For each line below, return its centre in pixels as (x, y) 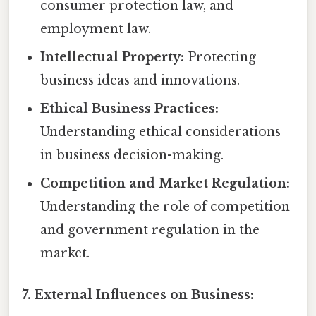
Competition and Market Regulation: (165, 184)
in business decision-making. (132, 156)
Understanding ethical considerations (161, 132)
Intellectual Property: (113, 57)
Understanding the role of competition (165, 207)
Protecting (220, 57)
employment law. (96, 29)
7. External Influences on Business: (138, 295)
